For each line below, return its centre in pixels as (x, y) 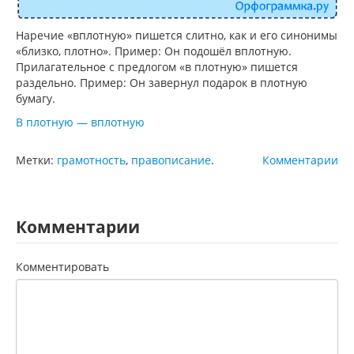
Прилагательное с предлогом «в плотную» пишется (157, 66)
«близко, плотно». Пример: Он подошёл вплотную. (154, 51)
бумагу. (36, 98)
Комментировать (62, 266)
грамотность (91, 160)
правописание (171, 160)
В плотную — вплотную (80, 122)
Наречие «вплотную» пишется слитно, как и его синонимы (177, 35)
